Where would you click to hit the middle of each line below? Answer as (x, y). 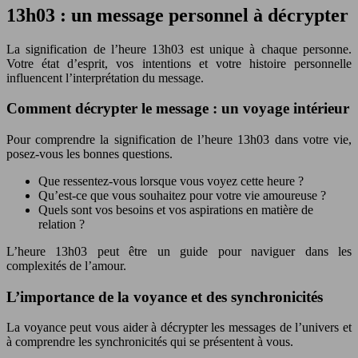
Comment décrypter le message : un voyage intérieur (178, 109)
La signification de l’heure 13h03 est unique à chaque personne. (179, 49)
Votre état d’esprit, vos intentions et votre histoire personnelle (179, 63)
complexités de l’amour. (66, 265)
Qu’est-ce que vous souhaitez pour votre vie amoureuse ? (182, 195)
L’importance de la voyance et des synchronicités (165, 296)
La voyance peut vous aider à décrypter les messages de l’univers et (179, 328)
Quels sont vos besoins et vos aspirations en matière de (176, 209)
